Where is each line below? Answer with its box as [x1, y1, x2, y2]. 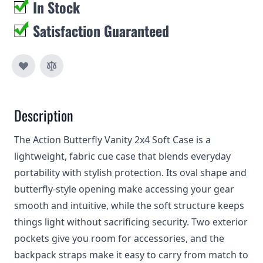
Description [14, 104, 73, 126]
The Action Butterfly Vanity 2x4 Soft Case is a [14, 133, 211, 146]
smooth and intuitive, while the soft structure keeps [14, 199, 244, 212]
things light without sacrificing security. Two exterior [14, 215, 248, 228]
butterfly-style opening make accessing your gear [14, 183, 234, 195]
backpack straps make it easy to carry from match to [14, 248, 248, 261]
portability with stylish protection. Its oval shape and [14, 166, 247, 179]
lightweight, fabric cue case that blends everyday [14, 150, 231, 163]
